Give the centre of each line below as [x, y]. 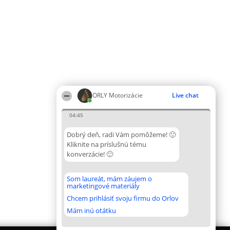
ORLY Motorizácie [118, 95]
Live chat [185, 95]
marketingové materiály [103, 186]
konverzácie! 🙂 [90, 154]
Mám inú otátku [91, 210]
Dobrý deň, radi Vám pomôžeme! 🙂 [121, 135]
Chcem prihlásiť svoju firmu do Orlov [123, 198]
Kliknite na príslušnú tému [107, 144]
